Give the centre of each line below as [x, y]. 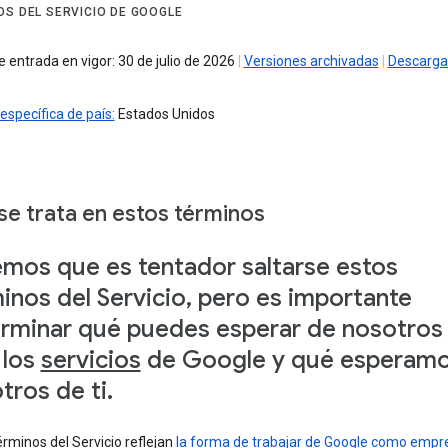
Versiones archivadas [311, 60]
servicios [90, 359]
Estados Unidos [164, 113]
